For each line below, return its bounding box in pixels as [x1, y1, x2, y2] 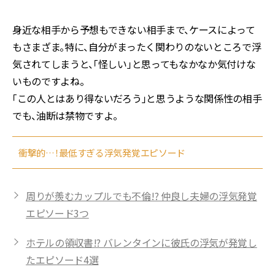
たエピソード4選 [26, 252, 99, 267]
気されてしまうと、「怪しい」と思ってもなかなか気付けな [12, 56, 256, 71]
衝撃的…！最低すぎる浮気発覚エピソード [18, 146, 185, 159]
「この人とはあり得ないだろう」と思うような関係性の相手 [12, 91, 262, 106]
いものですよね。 [12, 74, 85, 88]
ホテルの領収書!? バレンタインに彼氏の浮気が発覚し [26, 235, 257, 250]
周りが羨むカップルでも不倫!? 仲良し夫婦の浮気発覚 [26, 188, 257, 203]
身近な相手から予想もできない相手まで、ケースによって [12, 22, 255, 37]
